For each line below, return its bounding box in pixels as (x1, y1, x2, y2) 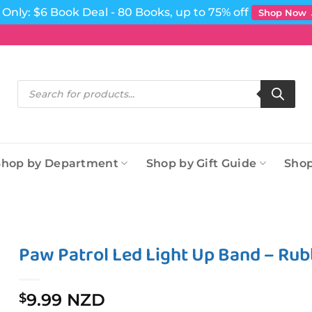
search (16, 88, 45, 98)
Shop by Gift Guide (146, 157, 257, 170)
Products (16, 79, 56, 89)
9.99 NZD (26, 290, 106, 310)
